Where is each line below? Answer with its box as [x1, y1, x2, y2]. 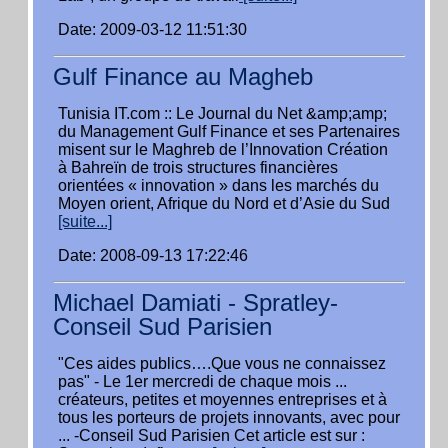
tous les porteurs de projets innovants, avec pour [58, 409, 400, 426]
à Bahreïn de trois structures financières [58, 159, 338, 176]
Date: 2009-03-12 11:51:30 [58, 21, 247, 38]
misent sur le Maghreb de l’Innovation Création [58, 141, 388, 158]
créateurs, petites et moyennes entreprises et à [58, 391, 387, 408]
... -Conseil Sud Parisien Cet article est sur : [58, 427, 365, 444]
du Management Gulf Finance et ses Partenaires [58, 123, 400, 140]
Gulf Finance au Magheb [53, 63, 313, 90]
